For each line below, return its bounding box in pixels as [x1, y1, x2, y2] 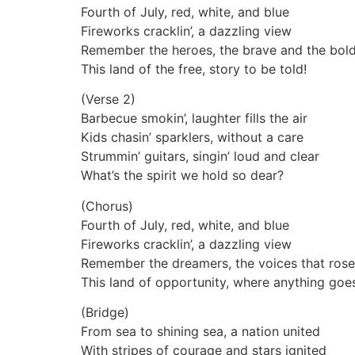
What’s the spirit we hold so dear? [81, 167, 284, 184]
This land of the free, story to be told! [81, 60, 307, 77]
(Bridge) [81, 304, 129, 321]
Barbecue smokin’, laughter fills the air [81, 110, 307, 127]
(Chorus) [81, 197, 133, 214]
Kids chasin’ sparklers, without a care [81, 129, 303, 146]
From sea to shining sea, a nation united [81, 323, 320, 340]
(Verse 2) [81, 91, 136, 108]
